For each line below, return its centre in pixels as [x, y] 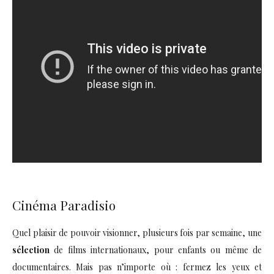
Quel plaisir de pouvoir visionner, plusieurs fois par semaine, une [137, 232]
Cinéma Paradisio [64, 205]
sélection [33, 250]
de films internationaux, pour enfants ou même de [158, 250]
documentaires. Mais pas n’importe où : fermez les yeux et [137, 267]
